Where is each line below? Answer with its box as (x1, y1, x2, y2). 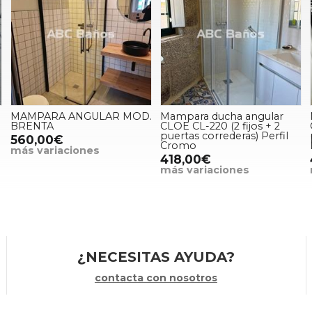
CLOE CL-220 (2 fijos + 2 (159, 119, 280, 132)
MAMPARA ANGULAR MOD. (10, 109, 152, 123)
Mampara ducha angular (159, 109, 283, 123)
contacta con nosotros (94, 271, 217, 284)
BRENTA (10, 119, 54, 132)
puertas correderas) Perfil (159, 129, 288, 142)
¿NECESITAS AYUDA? (77, 248, 235, 265)
